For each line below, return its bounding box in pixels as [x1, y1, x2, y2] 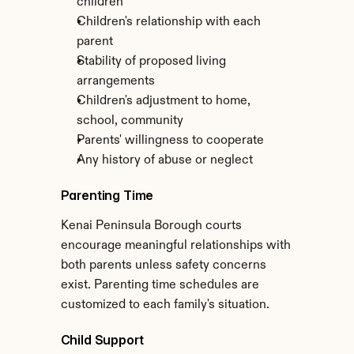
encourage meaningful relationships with [60, 239, 291, 252]
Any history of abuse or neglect [76, 154, 253, 167]
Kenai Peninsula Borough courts [60, 220, 242, 232]
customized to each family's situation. [60, 299, 269, 311]
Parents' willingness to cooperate [76, 134, 264, 147]
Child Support [60, 332, 144, 348]
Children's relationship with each [76, 16, 261, 28]
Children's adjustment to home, [76, 95, 250, 107]
